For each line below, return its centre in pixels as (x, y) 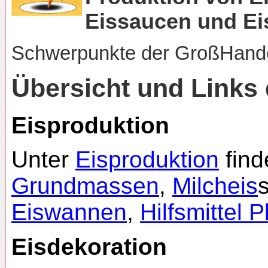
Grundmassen (85, 186)
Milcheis (215, 186)
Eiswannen (69, 212)
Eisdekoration (89, 246)
